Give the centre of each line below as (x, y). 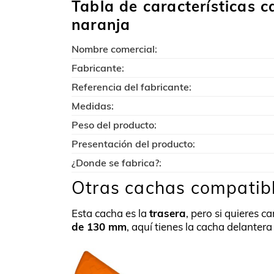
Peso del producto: (114, 125)
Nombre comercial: (114, 49)
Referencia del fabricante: (131, 87)
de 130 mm (99, 226)
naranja (101, 24)
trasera (168, 213)
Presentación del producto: (133, 144)
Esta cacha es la (110, 213)
